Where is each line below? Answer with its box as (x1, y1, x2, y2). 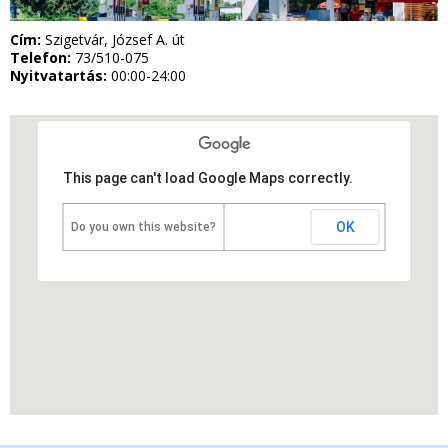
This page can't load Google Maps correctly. (62, 170, 353, 187)
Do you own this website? (71, 220, 216, 235)
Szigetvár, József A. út (45, 30, 185, 50)
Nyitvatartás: (10, 66, 111, 86)
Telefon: (10, 48, 75, 68)
